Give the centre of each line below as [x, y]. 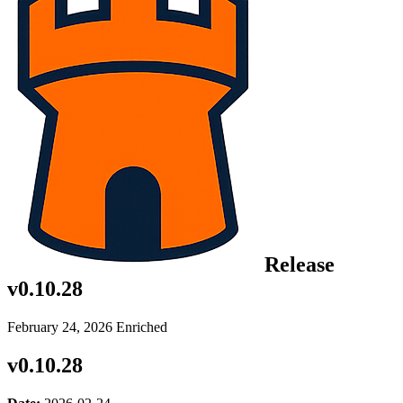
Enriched [142, 327]
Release [297, 264]
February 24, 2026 [62, 327]
